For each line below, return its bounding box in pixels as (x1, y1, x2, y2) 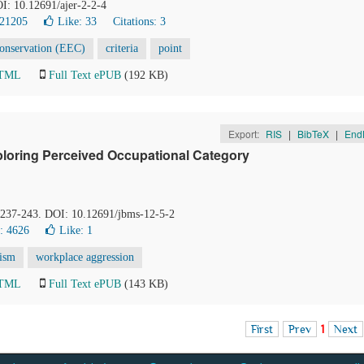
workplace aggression (36, 251, 134, 263)
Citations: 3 (113, 15, 166, 28)
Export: (227, 127, 262, 141)
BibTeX (297, 127, 329, 141)
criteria (106, 42, 138, 54)
